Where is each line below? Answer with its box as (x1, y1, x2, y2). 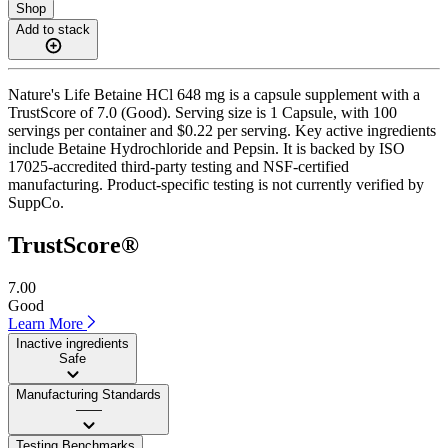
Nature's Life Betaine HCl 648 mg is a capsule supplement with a (8, 85, 420, 103)
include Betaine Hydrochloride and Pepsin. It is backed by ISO (8, 139, 405, 157)
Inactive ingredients (16, 335, 129, 351)
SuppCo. (8, 193, 64, 211)
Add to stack (16, 21, 90, 37)
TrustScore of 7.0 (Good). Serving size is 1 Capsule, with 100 (8, 103, 397, 121)
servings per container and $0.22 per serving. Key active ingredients (8, 121, 436, 139)
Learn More (8, 314, 87, 332)
